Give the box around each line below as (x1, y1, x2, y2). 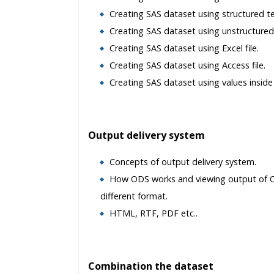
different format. (100, 190, 168, 202)
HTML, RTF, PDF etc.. (109, 207, 198, 219)
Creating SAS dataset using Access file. (109, 59, 265, 71)
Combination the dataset (88, 259, 213, 273)
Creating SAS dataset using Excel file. (109, 42, 259, 54)
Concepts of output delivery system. (109, 156, 256, 168)
